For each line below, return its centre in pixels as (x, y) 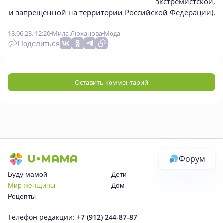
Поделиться (39, 43)
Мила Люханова (77, 33)
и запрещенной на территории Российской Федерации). (112, 12)
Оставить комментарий (111, 82)
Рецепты (22, 196)
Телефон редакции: (42, 217)
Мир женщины (32, 185)
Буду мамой (28, 174)
